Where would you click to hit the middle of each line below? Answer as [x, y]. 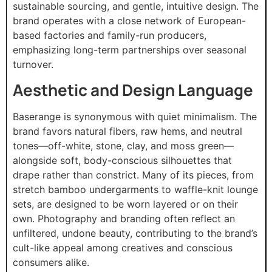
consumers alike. [51, 262]
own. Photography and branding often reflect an [124, 218]
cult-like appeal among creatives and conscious [123, 247]
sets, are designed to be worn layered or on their [125, 204]
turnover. [33, 65]
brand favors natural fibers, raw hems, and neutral [127, 131]
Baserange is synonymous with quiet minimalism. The [135, 116]
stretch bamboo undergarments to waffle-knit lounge [135, 189]
